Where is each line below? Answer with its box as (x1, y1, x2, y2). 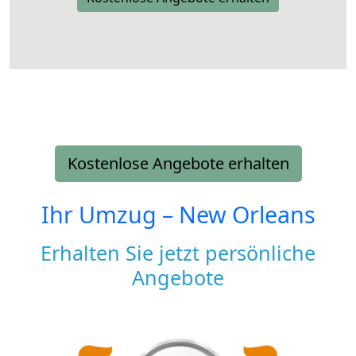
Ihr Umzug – (41, 198, 179, 230)
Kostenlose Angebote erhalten (67, 152, 289, 174)
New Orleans (178, 198, 315, 230)
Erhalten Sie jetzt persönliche (41, 238, 315, 266)
